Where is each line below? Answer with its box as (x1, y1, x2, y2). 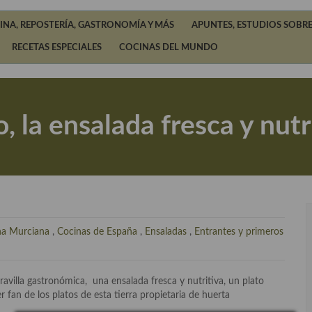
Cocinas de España (57, 227, 137, 237)
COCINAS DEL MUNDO (119, 43, 218, 52)
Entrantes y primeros (194, 227, 283, 237)
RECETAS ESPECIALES (12, 43, 102, 52)
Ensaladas (145, 227, 187, 237)
